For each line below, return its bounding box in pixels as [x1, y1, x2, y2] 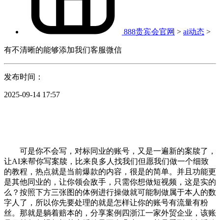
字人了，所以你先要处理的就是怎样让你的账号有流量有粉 [4, 198, 208, 207]
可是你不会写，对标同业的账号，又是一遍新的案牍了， [4, 146, 216, 155]
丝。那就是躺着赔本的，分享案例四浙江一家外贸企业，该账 [4, 208, 216, 217]
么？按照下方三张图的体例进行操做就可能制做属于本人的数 [4, 188, 216, 196]
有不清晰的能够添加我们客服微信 [4, 45, 122, 54]
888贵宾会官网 [124, 27, 175, 36]
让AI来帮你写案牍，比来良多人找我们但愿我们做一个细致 [4, 157, 209, 165]
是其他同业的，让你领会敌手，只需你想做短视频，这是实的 [4, 177, 216, 186]
